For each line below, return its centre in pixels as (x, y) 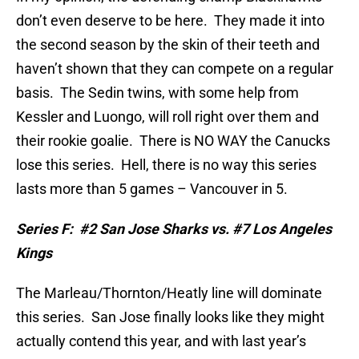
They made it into (269, 21)
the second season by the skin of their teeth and (168, 45)
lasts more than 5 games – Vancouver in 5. (152, 189)
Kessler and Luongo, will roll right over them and (167, 117)
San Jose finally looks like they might (208, 317)
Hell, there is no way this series (219, 165)
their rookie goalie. (75, 141)
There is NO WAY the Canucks (235, 141)
